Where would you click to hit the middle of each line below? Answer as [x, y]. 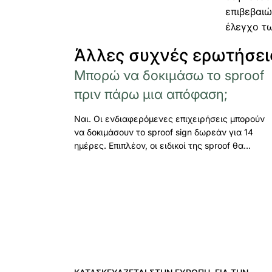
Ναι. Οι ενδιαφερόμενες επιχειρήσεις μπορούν [169, 118]
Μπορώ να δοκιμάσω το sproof [169, 75]
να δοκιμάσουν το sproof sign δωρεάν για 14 [164, 132]
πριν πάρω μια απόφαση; [151, 94]
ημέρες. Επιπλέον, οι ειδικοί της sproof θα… [162, 145]
